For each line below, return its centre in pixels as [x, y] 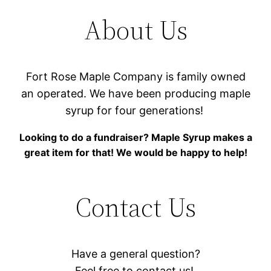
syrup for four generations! [135, 110]
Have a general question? [135, 253]
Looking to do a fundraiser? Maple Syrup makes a [135, 137]
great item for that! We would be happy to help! [135, 152]
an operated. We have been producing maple [135, 93]
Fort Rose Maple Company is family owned [135, 76]
